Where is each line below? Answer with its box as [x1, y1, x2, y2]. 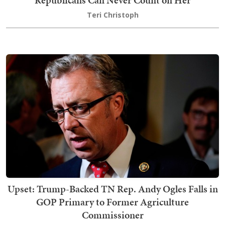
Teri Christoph [86, 10, 139, 20]
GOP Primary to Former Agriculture [36, 194, 189, 209]
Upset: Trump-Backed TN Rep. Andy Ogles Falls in [7, 181, 218, 196]
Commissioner [81, 207, 144, 222]
